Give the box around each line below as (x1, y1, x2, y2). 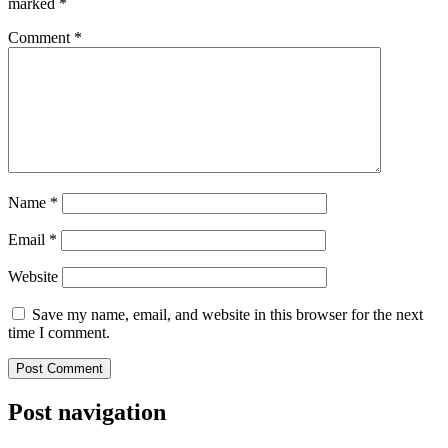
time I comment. (8, 324, 110, 342)
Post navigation (8, 399, 166, 426)
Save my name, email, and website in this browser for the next (32, 306, 423, 324)
